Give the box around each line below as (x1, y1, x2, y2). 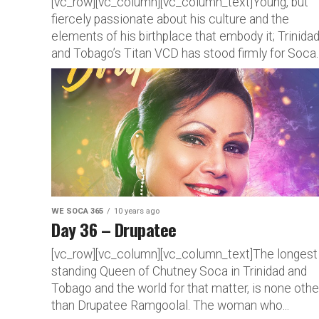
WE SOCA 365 (51, 206, 103, 216)
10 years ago (114, 206, 159, 216)
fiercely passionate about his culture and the (51, 11, 289, 26)
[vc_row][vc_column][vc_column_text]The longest (51, 246, 318, 261)
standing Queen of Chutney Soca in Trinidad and (51, 263, 307, 278)
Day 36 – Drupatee (51, 216, 177, 242)
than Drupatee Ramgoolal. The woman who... (51, 298, 289, 313)
